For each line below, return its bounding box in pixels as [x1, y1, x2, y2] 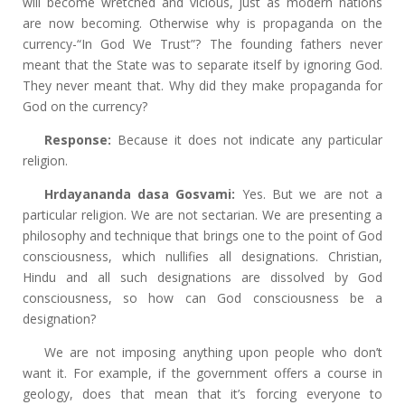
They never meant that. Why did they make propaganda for [22, 77, 383, 94]
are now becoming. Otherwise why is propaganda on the [22, 14, 383, 32]
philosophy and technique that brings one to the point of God [22, 227, 383, 244]
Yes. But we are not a [235, 185, 383, 202]
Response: [43, 131, 111, 148]
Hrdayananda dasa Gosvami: [43, 185, 236, 202]
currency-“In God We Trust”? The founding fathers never [22, 35, 383, 52]
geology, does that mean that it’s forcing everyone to [22, 385, 383, 402]
